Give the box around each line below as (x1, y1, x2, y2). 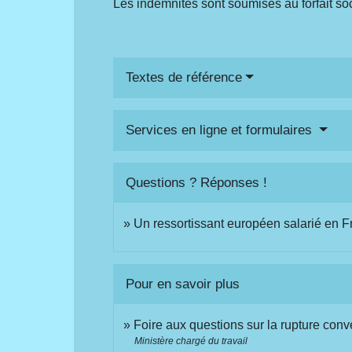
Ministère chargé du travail (134, 335, 248, 347)
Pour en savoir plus (126, 276, 240, 291)
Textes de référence (126, 70, 243, 86)
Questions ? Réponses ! (126, 175, 268, 191)
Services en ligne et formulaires (126, 123, 317, 138)
